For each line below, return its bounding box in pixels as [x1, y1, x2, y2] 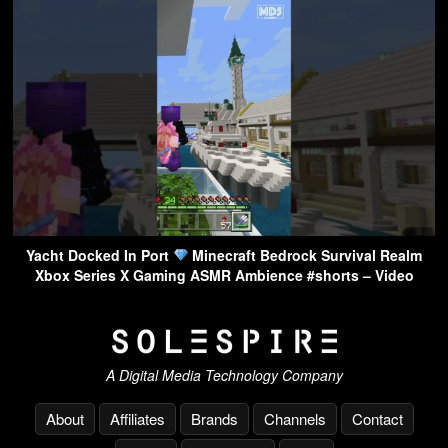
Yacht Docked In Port [25, 244, 173, 265]
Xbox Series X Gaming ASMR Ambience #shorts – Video [34, 264, 414, 285]
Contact [351, 408, 403, 430]
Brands [190, 408, 238, 430]
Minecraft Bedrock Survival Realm [188, 244, 423, 265]
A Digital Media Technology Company [105, 365, 343, 386]
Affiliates [109, 408, 165, 430]
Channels [263, 408, 326, 430]
